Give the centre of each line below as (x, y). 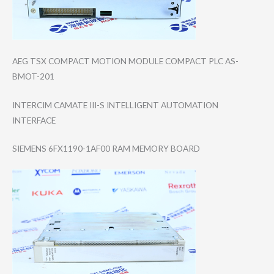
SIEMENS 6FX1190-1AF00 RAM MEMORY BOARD (106, 149)
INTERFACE (34, 120)
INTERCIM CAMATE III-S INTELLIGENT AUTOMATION (115, 105)
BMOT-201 (33, 76)
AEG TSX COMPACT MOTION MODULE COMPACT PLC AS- (125, 61)
